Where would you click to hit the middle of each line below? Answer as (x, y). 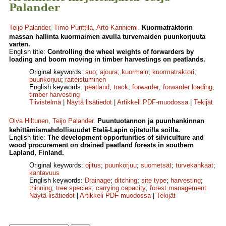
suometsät (156, 165)
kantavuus (44, 173)
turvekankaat (194, 165)
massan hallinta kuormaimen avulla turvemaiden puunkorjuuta (107, 37)
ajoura (109, 72)
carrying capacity (121, 188)
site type (154, 181)
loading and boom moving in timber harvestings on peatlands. (107, 60)
